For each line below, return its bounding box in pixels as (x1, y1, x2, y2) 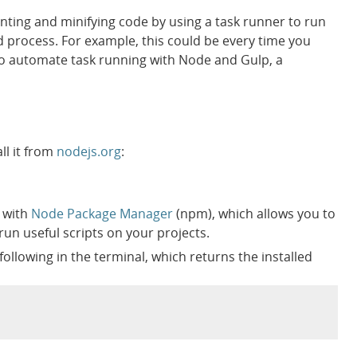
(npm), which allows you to (172, 204, 335, 222)
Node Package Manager (30, 204, 173, 222)
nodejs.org (56, 142, 121, 160)
